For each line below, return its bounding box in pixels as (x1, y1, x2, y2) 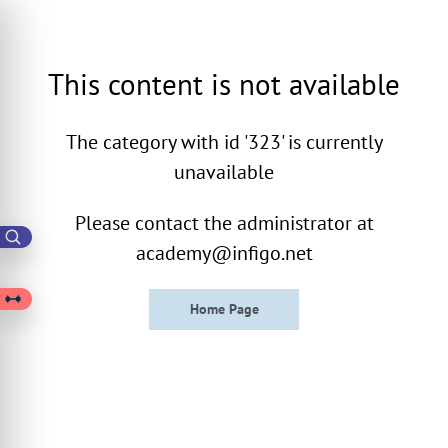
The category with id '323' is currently (65, 128, 383, 155)
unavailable (174, 158, 274, 185)
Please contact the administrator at (74, 209, 374, 236)
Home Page (189, 300, 259, 319)
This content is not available (48, 65, 400, 103)
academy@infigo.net (135, 239, 313, 266)
